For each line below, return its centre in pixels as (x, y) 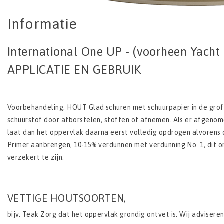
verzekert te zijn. (36, 158)
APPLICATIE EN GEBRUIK (74, 70)
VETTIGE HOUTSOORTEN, (67, 198)
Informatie (42, 24)
